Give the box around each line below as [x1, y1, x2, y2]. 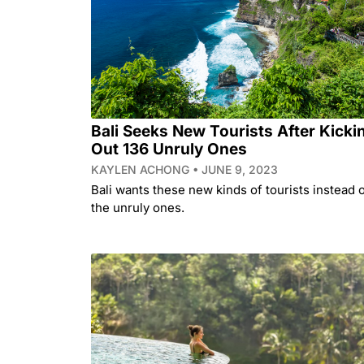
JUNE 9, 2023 [198, 162, 278, 177]
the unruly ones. [91, 200, 184, 216]
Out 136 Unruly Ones [91, 140, 247, 159]
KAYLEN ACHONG [91, 162, 193, 177]
